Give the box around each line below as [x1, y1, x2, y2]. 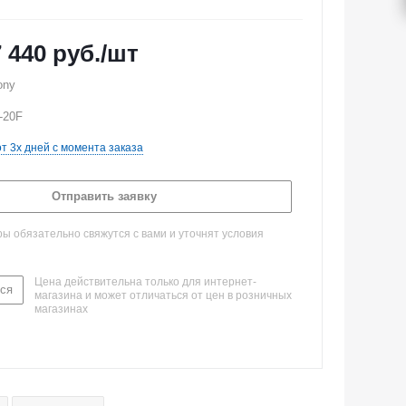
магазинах [34, 303, 88, 315]
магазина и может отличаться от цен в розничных [34, 289, 292, 302]
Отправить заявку [52, 189, 157, 203]
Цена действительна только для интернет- [34, 275, 256, 288]
